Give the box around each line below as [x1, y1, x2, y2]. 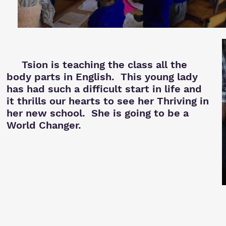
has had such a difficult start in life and [7, 83, 202, 95]
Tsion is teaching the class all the [7, 59, 187, 71]
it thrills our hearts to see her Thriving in [7, 95, 209, 107]
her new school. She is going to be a [7, 107, 189, 119]
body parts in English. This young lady [7, 71, 198, 83]
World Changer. [7, 119, 84, 131]
